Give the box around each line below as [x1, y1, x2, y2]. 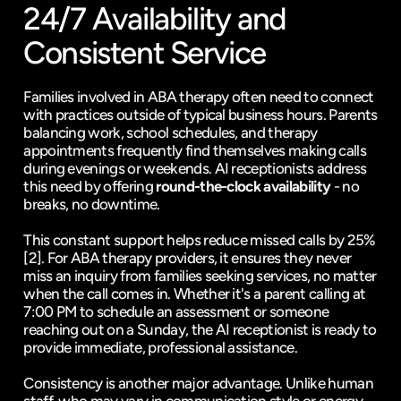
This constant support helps [23, 231, 204, 249]
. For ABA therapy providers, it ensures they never [41, 249, 352, 267]
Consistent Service [23, 34, 267, 72]
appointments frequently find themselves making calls [23, 141, 366, 159]
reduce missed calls [203, 231, 326, 249]
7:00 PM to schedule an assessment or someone [23, 303, 329, 320]
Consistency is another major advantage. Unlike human [23, 374, 373, 392]
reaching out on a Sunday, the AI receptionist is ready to [23, 320, 377, 338]
